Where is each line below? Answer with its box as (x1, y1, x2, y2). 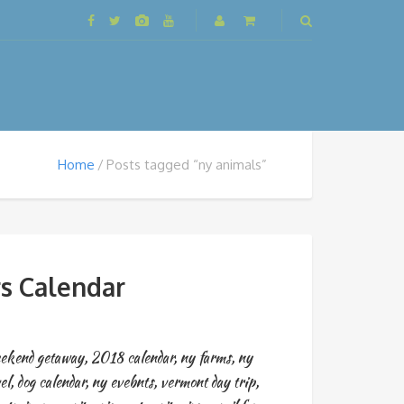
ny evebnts (92, 372, 153, 392)
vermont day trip (161, 372, 255, 392)
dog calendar (17, 372, 85, 392)
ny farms (179, 347, 231, 368)
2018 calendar (90, 347, 173, 368)
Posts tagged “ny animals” (106, 156, 267, 173)
